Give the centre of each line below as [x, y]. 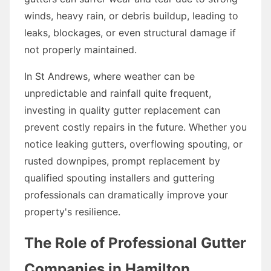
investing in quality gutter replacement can [122, 110]
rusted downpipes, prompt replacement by [122, 161]
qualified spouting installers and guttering [119, 178]
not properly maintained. [80, 49]
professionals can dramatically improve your [126, 194]
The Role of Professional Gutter [135, 243]
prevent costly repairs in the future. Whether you [135, 127]
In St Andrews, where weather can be [109, 76]
